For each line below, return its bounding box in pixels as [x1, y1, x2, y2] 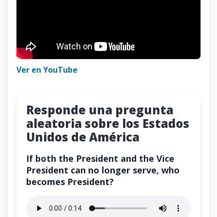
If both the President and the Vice [26, 152, 174, 164]
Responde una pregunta [26, 101, 173, 118]
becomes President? [26, 175, 114, 187]
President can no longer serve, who [26, 164, 180, 176]
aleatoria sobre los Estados [26, 115, 189, 131]
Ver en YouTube [16, 64, 77, 75]
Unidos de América [26, 128, 139, 145]
